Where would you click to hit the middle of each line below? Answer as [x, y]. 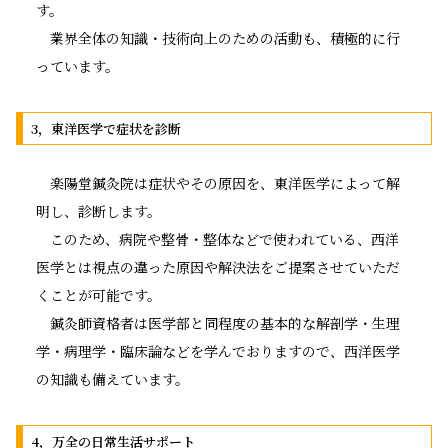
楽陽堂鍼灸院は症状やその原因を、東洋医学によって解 [218, 182]
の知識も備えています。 [112, 378]
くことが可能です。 [98, 294]
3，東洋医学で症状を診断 [105, 128]
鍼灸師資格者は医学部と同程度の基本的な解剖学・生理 [218, 322]
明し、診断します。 [98, 210]
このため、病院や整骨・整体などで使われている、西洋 [217, 238]
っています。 [77, 65]
